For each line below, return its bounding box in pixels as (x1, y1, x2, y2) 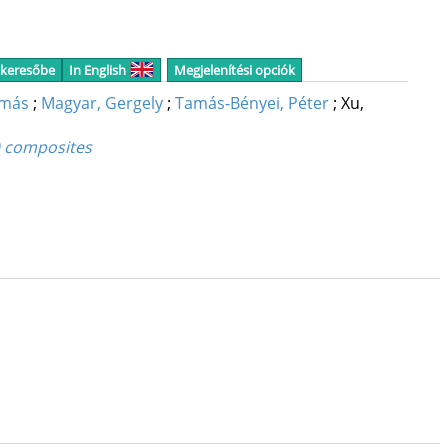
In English (68, 61, 126, 79)
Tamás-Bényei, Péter (174, 92, 329, 115)
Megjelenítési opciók (173, 61, 295, 79)
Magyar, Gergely (40, 92, 163, 115)
